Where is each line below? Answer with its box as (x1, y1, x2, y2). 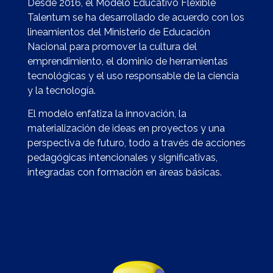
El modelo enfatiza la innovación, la (27, 108, 186, 120)
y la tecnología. (27, 84, 96, 96)
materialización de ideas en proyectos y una (27, 122, 225, 135)
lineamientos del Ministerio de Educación (27, 26, 210, 38)
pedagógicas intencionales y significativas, (27, 152, 218, 164)
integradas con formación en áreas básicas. (27, 166, 222, 179)
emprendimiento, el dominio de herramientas (27, 55, 228, 67)
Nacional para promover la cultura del (27, 40, 197, 52)
